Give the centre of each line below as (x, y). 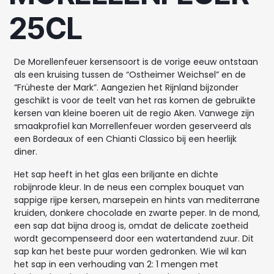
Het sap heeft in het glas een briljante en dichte (116, 174)
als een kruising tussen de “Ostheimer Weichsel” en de (130, 74)
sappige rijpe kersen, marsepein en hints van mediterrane (137, 200)
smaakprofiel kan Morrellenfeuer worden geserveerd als (133, 126)
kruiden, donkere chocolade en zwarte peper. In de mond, (137, 213)
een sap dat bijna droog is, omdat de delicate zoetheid (131, 225)
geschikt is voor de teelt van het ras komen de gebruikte (135, 100)
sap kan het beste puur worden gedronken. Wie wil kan (130, 251)
